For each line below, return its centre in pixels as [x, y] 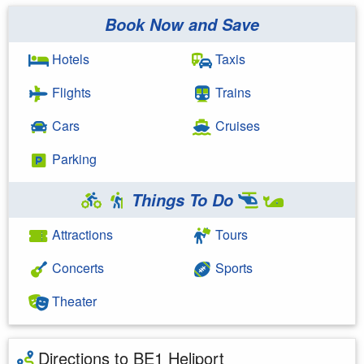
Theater [73, 301]
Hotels [69, 58]
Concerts [76, 267]
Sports [232, 267]
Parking [73, 158]
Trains [232, 92]
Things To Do [182, 199]
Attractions [81, 234]
